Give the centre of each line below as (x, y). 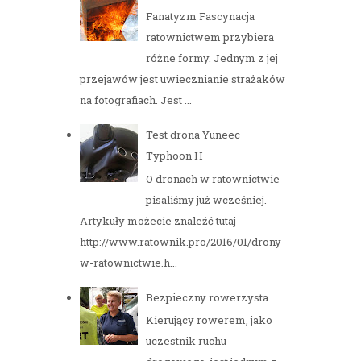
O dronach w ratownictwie (213, 178)
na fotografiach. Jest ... (136, 100)
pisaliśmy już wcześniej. (207, 199)
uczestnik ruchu (187, 341)
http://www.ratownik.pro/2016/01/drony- (183, 241)
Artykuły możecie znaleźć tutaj (158, 220)
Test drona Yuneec (193, 135)
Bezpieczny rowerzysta (207, 297)
